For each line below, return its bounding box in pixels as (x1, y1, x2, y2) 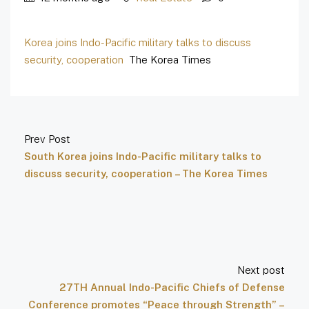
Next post (237, 264, 285, 277)
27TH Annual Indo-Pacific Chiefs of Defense (59, 281, 285, 294)
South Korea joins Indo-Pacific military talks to (24, 150, 261, 163)
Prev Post (24, 133, 70, 146)
